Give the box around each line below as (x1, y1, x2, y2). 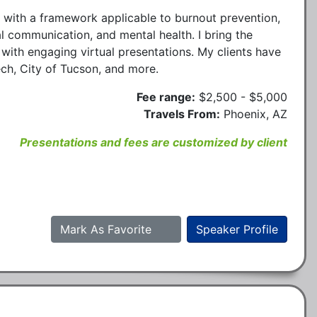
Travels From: (144, 106, 220, 121)
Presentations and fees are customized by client (20, 134, 287, 149)
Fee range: (137, 89, 195, 104)
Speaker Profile (196, 221, 278, 236)
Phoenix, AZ (224, 106, 287, 121)
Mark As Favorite (60, 221, 155, 236)
